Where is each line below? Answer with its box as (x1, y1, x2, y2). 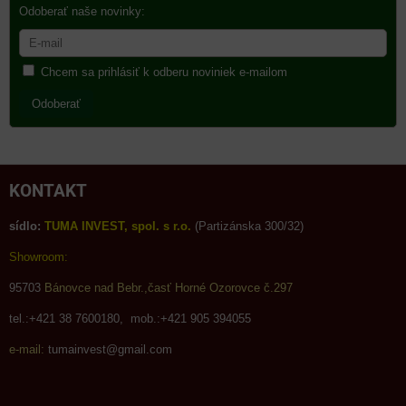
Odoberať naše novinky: (19, 5, 145, 19)
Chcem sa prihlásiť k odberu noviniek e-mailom (41, 65, 287, 80)
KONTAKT (9, 180, 87, 202)
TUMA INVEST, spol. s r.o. (41, 219, 195, 234)
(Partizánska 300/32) (195, 219, 304, 234)
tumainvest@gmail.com (44, 343, 172, 357)
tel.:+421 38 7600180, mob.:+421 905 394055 (9, 312, 251, 326)
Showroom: (9, 250, 68, 265)
